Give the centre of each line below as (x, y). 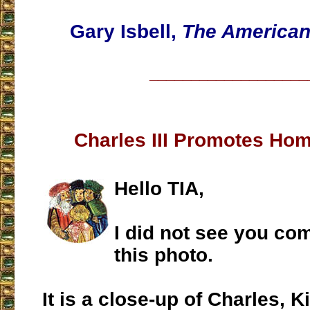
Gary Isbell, (112, 32)
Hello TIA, (159, 189)
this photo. (164, 255)
